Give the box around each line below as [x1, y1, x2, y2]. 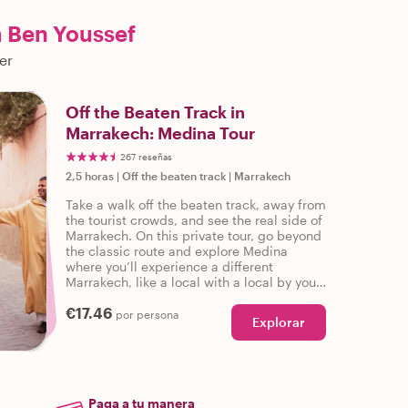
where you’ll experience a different [66, 259, 273, 274]
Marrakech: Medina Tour [66, 123, 255, 143]
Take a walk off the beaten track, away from [66, 197, 326, 212]
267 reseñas [120, 151, 172, 162]
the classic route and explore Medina [66, 243, 288, 259]
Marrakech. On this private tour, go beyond [66, 228, 321, 243]
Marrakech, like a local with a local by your [66, 274, 321, 290]
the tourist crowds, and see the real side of [66, 212, 322, 228]
